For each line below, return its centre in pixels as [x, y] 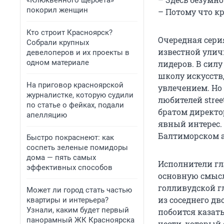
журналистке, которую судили [80, 95]
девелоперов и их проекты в [78, 52]
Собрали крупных [58, 42]
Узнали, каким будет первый [78, 210]
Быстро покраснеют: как [70, 137]
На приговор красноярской [75, 85]
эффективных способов [69, 167]
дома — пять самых [61, 157]
